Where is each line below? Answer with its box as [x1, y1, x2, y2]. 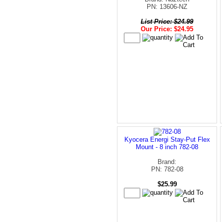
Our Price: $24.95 [141, 25, 193, 33]
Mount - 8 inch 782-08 [136, 143, 198, 151]
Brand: [158, 158, 176, 166]
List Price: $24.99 [141, 17, 193, 25]
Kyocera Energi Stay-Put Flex [124, 135, 210, 143]
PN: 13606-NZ [147, 2, 187, 10]
